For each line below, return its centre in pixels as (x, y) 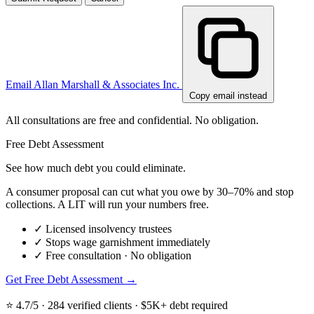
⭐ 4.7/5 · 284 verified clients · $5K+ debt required (117, 306)
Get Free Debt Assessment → (71, 280)
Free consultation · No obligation (118, 256)
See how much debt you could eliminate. (96, 168)
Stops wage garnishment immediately (128, 243)
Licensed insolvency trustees (109, 229)
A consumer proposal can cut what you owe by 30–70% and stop (150, 192)
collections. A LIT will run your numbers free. (107, 205)
